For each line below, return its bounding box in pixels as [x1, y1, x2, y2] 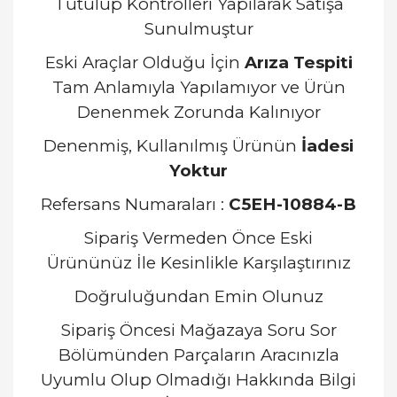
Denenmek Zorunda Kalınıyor [76, 102, 321, 122]
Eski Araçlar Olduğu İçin [44, 52, 245, 73]
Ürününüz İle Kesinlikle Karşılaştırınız [46, 253, 351, 273]
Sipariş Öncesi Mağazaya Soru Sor [60, 320, 337, 340]
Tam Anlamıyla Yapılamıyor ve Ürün [51, 77, 346, 97]
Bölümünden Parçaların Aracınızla [58, 345, 339, 365]
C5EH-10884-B [229, 194, 356, 214]
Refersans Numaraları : [41, 194, 229, 214]
